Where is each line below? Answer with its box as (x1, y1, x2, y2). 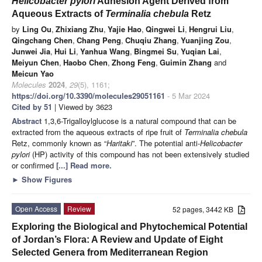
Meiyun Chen (12, 56, 59, 68)
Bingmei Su (134, 45, 177, 57)
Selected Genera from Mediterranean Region (12, 247, 208, 257)
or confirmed (12, 159, 56, 171)
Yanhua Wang (80, 45, 130, 57)
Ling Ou (22, 23, 51, 35)
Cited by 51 (12, 101, 52, 112)
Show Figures (19, 173, 72, 185)
